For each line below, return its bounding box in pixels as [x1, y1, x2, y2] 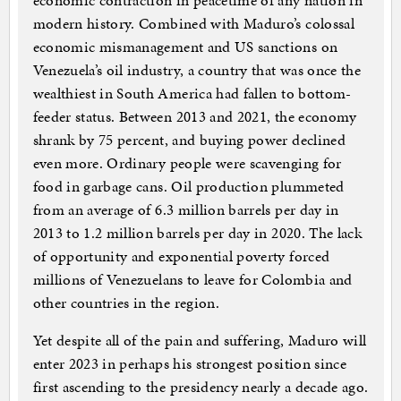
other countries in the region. [32, 292, 220, 314]
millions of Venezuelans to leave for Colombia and [32, 269, 353, 291]
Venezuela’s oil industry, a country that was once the [32, 59, 362, 81]
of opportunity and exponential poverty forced [32, 245, 330, 268]
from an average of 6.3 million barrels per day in [32, 199, 339, 221]
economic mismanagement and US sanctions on [32, 36, 338, 58]
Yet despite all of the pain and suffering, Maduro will [32, 329, 367, 352]
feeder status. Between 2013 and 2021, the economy [32, 106, 357, 128]
